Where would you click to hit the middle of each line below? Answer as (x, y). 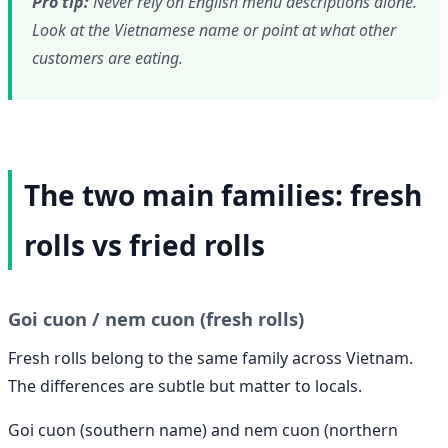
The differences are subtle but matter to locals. (185, 386)
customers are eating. (107, 57)
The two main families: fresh (223, 194)
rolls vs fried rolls (144, 244)
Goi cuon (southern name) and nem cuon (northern (203, 430)
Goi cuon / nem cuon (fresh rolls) (156, 319)
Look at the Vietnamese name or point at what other (214, 29)
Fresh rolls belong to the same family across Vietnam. (210, 358)
